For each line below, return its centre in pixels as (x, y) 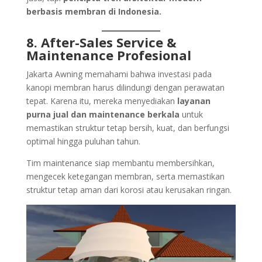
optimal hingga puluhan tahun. (83, 142)
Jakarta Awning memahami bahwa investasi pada (119, 74)
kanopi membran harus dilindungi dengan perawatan (125, 88)
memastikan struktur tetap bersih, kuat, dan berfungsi (127, 128)
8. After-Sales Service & (101, 42)
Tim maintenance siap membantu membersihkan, (120, 163)
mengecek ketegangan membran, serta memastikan (125, 177)
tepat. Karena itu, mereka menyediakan (101, 101)
